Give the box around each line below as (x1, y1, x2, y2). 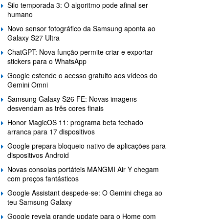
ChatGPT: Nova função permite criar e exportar (7, 47, 153, 57)
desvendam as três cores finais (7, 103, 104, 113)
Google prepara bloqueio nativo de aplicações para (7, 141, 166, 151)
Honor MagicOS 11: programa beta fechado (7, 117, 143, 128)
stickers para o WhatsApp (7, 56, 87, 66)
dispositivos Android (7, 150, 69, 160)
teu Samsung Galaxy (7, 197, 72, 207)
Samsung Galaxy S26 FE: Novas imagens (7, 94, 137, 104)
